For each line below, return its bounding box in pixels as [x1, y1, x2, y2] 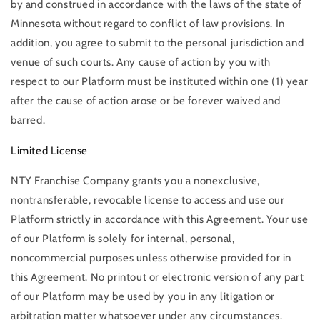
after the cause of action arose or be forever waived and [11, 94, 281, 107]
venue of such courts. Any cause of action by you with [11, 55, 271, 69]
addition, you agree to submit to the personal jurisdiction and [11, 36, 304, 49]
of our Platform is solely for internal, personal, [11, 232, 235, 246]
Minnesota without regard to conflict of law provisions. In [11, 16, 285, 30]
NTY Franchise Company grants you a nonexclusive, [11, 174, 260, 188]
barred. [11, 113, 46, 126]
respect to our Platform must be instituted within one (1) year [11, 74, 309, 88]
